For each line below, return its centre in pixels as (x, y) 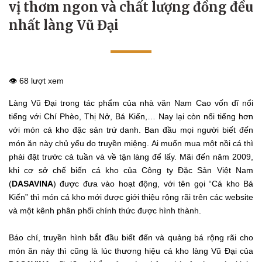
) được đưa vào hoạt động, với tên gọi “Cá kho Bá (153, 183)
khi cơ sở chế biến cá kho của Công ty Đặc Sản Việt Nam (131, 170)
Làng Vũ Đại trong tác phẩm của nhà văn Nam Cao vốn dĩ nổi (131, 103)
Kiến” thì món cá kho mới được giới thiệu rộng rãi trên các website (131, 197)
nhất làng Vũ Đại (64, 25)
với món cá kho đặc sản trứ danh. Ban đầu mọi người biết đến (131, 130)
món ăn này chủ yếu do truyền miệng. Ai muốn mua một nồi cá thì (131, 143)
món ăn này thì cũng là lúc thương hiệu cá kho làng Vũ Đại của (131, 251)
